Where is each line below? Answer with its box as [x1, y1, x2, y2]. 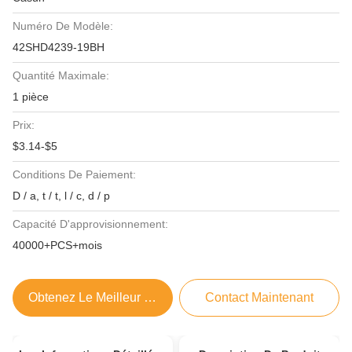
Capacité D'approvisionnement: [13, 218, 168, 230]
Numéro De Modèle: [13, 20, 113, 32]
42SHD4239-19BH [13, 41, 104, 53]
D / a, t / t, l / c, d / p [13, 189, 110, 202]
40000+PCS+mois [13, 239, 102, 251]
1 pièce [13, 90, 49, 103]
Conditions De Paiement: [13, 168, 136, 181]
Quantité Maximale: [13, 69, 109, 82]
